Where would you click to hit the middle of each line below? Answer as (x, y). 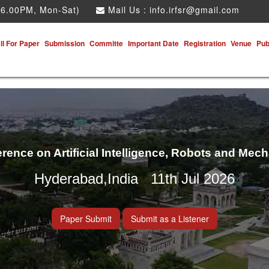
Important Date (153, 43)
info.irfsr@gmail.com (195, 10)
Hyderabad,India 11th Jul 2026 (134, 179)
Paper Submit (86, 219)
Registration (205, 43)
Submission (65, 43)
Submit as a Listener (170, 219)
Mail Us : (127, 10)
